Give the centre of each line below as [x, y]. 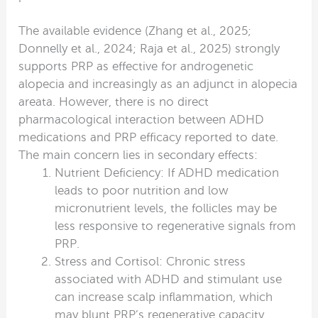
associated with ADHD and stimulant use [169, 279]
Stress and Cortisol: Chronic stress [150, 261]
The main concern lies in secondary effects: [138, 155]
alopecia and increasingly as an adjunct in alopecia [158, 84]
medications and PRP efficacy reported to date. [149, 137]
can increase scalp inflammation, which [164, 297]
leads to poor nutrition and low [142, 190]
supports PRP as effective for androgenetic [136, 66]
